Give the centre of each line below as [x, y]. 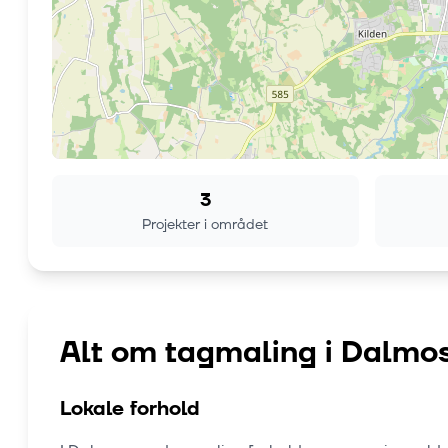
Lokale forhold [130, 409]
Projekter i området [205, 225]
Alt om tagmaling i [200, 353]
